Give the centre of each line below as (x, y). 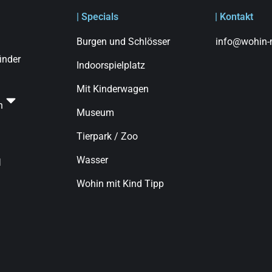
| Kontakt (234, 17)
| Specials (97, 17)
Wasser (92, 160)
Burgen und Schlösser (123, 42)
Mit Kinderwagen (113, 89)
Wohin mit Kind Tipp (120, 184)
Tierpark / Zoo (107, 136)
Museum (95, 113)
